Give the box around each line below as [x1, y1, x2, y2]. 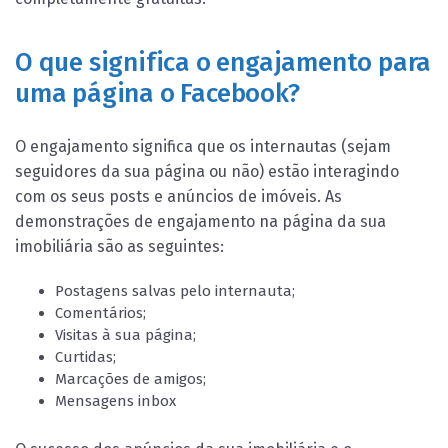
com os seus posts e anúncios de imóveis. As [15, 187, 342, 207]
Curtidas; [55, 348, 116, 367]
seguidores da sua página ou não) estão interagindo [15, 162, 399, 182]
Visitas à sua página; [55, 326, 196, 345]
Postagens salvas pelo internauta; [55, 282, 295, 301]
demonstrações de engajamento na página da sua [15, 212, 386, 232]
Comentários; [55, 304, 146, 323]
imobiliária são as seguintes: [15, 237, 224, 257]
